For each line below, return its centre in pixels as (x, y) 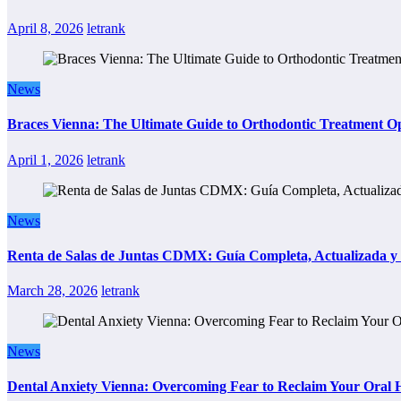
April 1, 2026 (45, 159)
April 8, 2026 (45, 29)
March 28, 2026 (52, 291)
